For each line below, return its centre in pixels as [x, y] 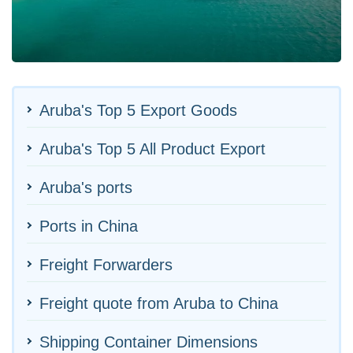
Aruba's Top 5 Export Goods [138, 110]
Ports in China [89, 226]
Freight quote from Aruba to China [159, 303]
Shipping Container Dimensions [149, 342]
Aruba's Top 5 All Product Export [152, 149]
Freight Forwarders [106, 264]
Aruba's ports [86, 187]
